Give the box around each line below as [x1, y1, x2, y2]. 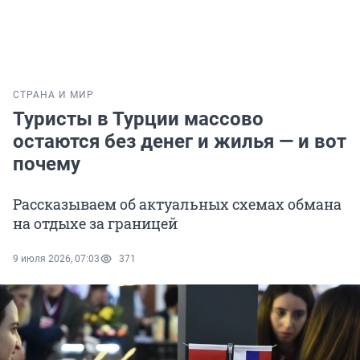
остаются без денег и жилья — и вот [13, 130, 346, 153]
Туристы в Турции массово [13, 108, 264, 131]
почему [13, 153, 80, 176]
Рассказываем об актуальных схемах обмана [13, 194, 342, 215]
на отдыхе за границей [13, 214, 178, 234]
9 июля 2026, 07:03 [13, 253, 100, 265]
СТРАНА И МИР [13, 89, 94, 101]
